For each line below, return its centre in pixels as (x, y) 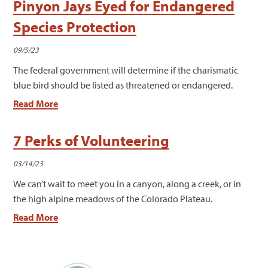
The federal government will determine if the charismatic (126, 70)
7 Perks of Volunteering (92, 141)
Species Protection (75, 27)
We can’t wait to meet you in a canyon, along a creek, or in (127, 184)
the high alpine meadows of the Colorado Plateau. (113, 199)
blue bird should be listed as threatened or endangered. (123, 85)
